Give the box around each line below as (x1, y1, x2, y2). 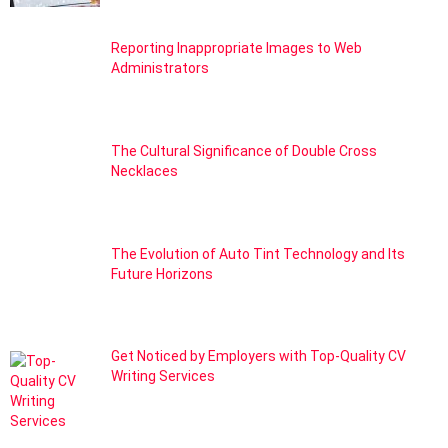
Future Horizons (110, 265, 213, 282)
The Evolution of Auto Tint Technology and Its (110, 245, 405, 262)
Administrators (110, 60, 209, 77)
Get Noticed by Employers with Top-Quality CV (110, 348, 406, 365)
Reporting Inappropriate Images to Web (110, 40, 362, 57)
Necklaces (110, 163, 178, 180)
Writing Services (110, 368, 215, 385)
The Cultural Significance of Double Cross (110, 143, 377, 160)
